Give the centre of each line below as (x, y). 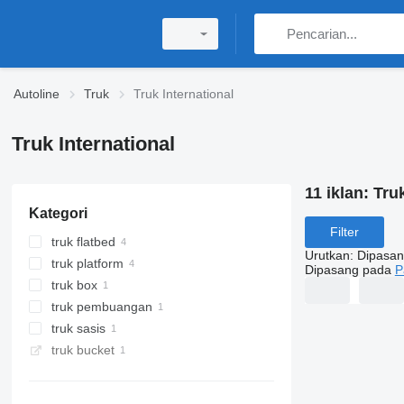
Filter (344, 232)
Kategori (58, 213)
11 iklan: (339, 193)
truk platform (87, 263)
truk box (74, 285)
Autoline (37, 94)
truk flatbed (83, 242)
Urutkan (327, 255)
